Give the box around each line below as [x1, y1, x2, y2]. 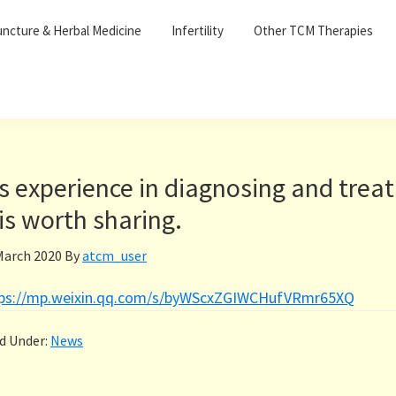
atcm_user [82, 247, 147, 264]
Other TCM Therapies [254, 22, 373, 39]
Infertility [171, 22, 224, 39]
